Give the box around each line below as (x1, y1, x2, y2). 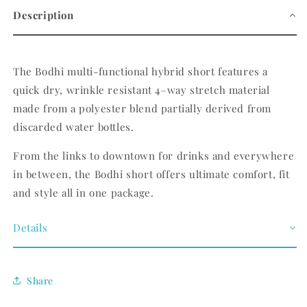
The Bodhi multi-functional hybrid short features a (13, 64, 269, 79)
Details (13, 221, 48, 235)
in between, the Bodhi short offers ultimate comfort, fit (13, 167, 290, 182)
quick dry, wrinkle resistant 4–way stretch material (13, 83, 270, 97)
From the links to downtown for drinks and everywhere (13, 149, 295, 163)
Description (13, 8, 74, 23)
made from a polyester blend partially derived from (13, 101, 272, 116)
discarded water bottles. (13, 120, 134, 134)
